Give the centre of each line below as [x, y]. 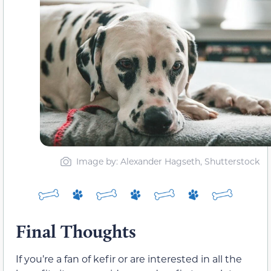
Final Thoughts [76, 232]
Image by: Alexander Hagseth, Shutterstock [168, 162]
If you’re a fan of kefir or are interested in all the [129, 259]
